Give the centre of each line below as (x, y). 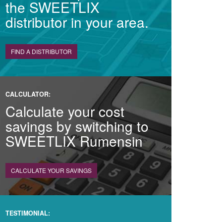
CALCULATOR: (28, 94)
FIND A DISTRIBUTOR (41, 51)
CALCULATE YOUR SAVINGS (51, 170)
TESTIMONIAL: (28, 213)
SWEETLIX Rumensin (74, 141)
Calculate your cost (65, 111)
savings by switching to (77, 126)
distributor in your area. (77, 22)
